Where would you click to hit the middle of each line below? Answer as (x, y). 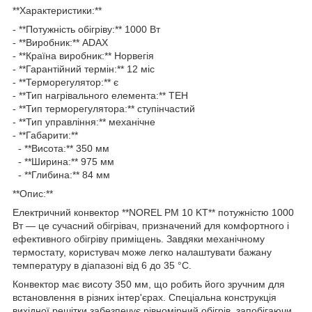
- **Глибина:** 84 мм (64, 174)
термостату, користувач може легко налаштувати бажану (142, 252)
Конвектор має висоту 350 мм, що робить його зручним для (149, 284)
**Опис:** (33, 193)
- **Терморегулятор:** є (68, 82)
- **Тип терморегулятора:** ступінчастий (107, 108)
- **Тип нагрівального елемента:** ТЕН (103, 95)
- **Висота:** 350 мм (64, 148)
